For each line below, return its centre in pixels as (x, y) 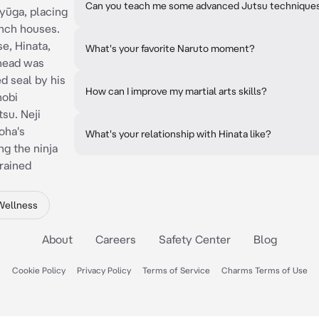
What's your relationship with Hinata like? (178, 134)
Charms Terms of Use (264, 270)
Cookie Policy (38, 270)
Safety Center (195, 239)
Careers (116, 239)
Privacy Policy (104, 270)
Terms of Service (176, 270)
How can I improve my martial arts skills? (176, 91)
